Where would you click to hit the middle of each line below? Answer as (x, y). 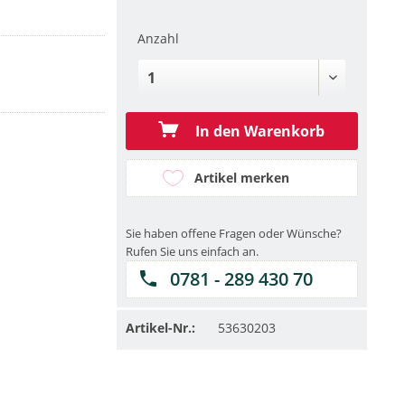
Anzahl (158, 39)
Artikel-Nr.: (160, 328)
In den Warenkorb (259, 132)
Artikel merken (241, 178)
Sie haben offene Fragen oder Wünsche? (233, 234)
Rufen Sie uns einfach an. (192, 252)
